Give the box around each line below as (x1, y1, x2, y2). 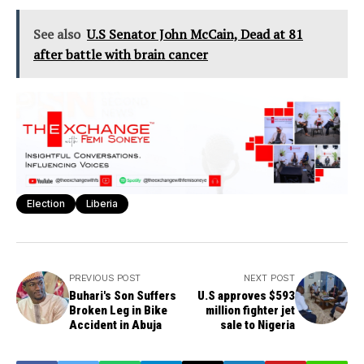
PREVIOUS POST (69, 271, 141, 284)
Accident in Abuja (69, 317, 162, 332)
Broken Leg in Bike (69, 302, 167, 318)
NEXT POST (244, 271, 295, 284)
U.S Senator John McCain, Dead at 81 (87, 24, 303, 43)
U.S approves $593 (197, 288, 295, 303)
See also (33, 24, 80, 43)
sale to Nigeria (220, 317, 295, 332)
